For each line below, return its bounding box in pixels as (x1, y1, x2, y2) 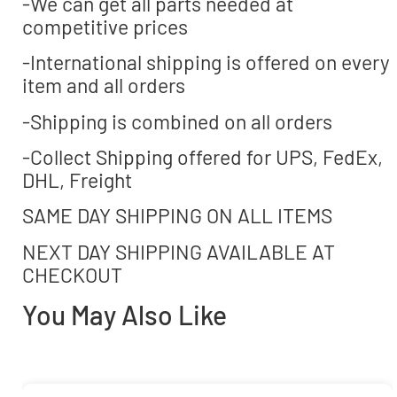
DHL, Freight (22, 167, 132, 193)
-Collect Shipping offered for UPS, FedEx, (22, 144, 383, 170)
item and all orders (22, 73, 185, 98)
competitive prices (22, 13, 188, 39)
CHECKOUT (22, 261, 122, 287)
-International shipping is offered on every (22, 50, 390, 75)
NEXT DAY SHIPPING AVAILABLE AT (22, 238, 335, 264)
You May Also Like (22, 299, 227, 331)
